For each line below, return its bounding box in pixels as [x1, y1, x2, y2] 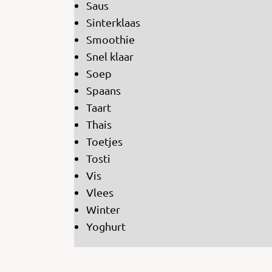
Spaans [86, 84, 121, 97]
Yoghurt [86, 220, 126, 233]
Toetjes [86, 135, 123, 148]
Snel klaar [86, 50, 134, 63]
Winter [86, 203, 120, 216]
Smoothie [86, 33, 135, 46]
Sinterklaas [86, 16, 140, 29]
